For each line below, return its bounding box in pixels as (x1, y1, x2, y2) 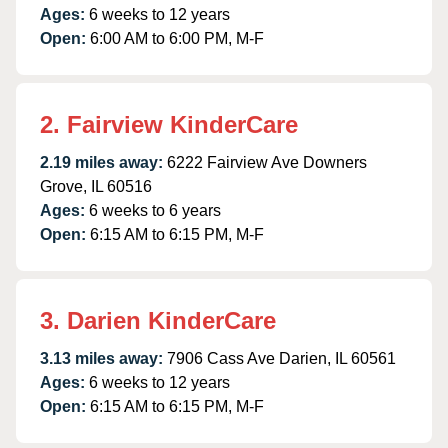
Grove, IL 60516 (40, 177, 152, 195)
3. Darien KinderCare (40, 306, 276, 334)
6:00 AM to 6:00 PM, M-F (90, 29, 264, 47)
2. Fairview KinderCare (40, 110, 298, 138)
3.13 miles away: (40, 349, 163, 367)
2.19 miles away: (40, 153, 163, 171)
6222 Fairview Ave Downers (167, 153, 367, 171)
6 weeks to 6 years (89, 201, 221, 219)
